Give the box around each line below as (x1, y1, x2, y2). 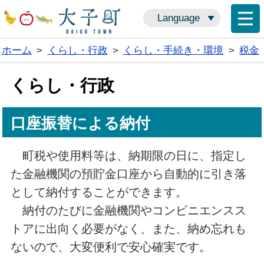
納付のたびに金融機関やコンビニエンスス (10, 204, 246, 217)
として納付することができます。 (10, 186, 187, 199)
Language (157, 12, 200, 24)
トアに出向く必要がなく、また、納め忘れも (10, 222, 246, 236)
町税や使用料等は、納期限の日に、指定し (10, 149, 246, 163)
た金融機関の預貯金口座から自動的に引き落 (10, 167, 246, 181)
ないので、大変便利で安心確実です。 (10, 240, 211, 254)
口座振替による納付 (11, 114, 151, 133)
